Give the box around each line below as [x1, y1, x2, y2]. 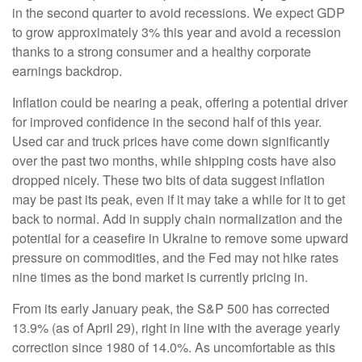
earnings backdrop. [12, 61, 122, 80]
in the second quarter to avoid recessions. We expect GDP [12, 2, 345, 22]
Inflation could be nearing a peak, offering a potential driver [12, 92, 347, 112]
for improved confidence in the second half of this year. [12, 112, 322, 131]
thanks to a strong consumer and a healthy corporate [12, 41, 311, 61]
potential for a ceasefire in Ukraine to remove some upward [12, 228, 348, 247]
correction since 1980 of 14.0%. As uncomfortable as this [12, 337, 335, 356]
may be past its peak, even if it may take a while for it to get [12, 189, 345, 208]
